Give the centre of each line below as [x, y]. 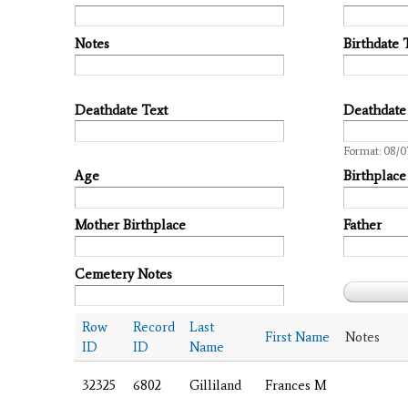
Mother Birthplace [130, 225]
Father [362, 225]
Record [154, 326]
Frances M [296, 385]
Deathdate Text [121, 110]
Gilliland [215, 385]
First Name [297, 337]
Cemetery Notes [123, 274]
